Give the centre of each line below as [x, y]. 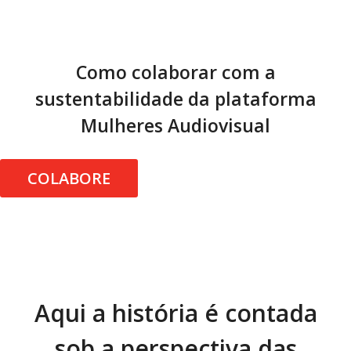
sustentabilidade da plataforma [175, 98]
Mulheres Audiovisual [175, 125]
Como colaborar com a [175, 72]
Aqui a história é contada [175, 313]
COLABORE [69, 178]
